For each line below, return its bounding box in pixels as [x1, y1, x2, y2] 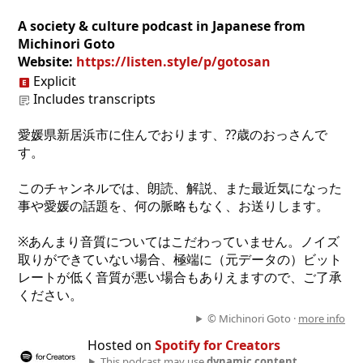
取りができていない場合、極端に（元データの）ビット [18, 250, 342, 268]
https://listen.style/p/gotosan [76, 53, 271, 70]
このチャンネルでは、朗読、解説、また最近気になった [18, 179, 342, 197]
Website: [18, 53, 73, 70]
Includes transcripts [33, 90, 156, 108]
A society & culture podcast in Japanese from [18, 17, 305, 35]
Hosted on [88, 336, 155, 354]
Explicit [33, 72, 77, 90]
